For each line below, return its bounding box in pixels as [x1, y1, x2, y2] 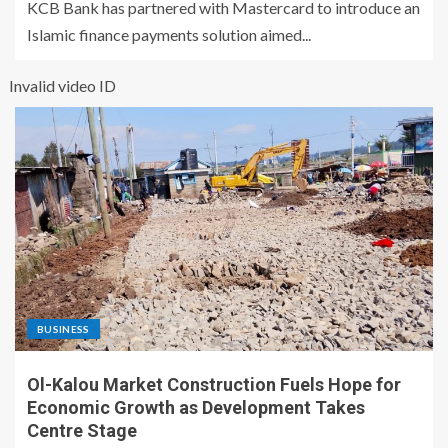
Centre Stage [27, 420, 137, 442]
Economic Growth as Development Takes [27, 397, 365, 419]
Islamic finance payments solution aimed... [27, 25, 311, 45]
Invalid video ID [9, 76, 116, 96]
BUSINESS [37, 323, 90, 336]
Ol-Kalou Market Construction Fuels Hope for [27, 374, 401, 396]
